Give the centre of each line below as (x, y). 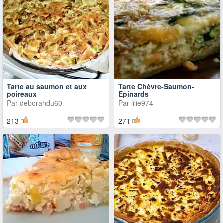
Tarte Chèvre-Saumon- (156, 86)
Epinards (134, 94)
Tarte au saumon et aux (47, 86)
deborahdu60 (41, 103)
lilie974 (142, 103)
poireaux (22, 94)
